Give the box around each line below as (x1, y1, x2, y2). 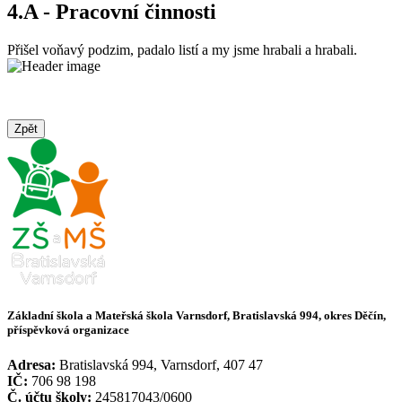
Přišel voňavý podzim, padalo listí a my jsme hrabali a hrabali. (7, 42, 357, 58)
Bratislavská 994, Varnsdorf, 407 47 (59, 356, 263, 372)
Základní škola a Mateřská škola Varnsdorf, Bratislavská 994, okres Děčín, (7, 308, 386, 322)
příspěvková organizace (7, 322, 129, 336)
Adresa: (7, 356, 59, 372)
